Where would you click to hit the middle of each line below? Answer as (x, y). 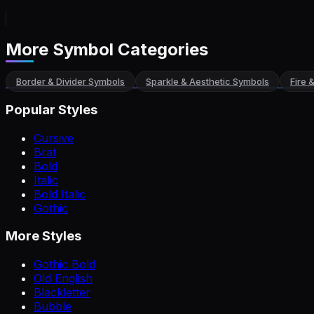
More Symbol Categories (107, 50)
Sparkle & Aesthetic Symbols (207, 82)
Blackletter (62, 292)
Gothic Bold (64, 264)
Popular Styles (52, 109)
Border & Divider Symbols (70, 82)
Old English (63, 278)
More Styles (43, 236)
